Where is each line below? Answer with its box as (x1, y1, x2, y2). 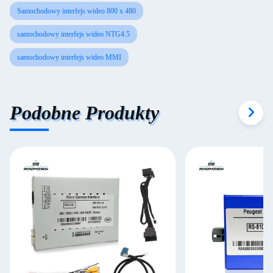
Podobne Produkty (10, 101, 159, 124)
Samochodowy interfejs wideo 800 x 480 (17, 7, 136, 15)
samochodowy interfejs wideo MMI (17, 53, 121, 62)
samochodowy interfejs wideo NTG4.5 (17, 30, 130, 38)
